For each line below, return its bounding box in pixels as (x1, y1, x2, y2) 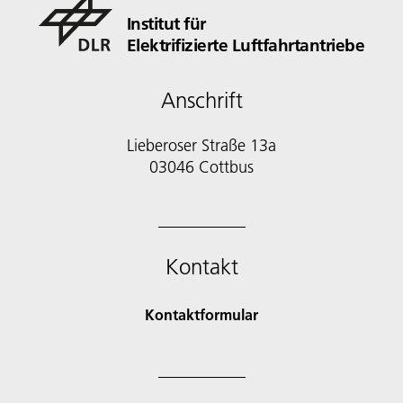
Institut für (126, 12, 206, 34)
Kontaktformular (145, 304, 258, 324)
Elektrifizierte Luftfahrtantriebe (126, 33, 365, 56)
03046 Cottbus (149, 156, 254, 177)
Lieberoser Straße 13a (127, 134, 276, 156)
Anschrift (160, 86, 243, 113)
